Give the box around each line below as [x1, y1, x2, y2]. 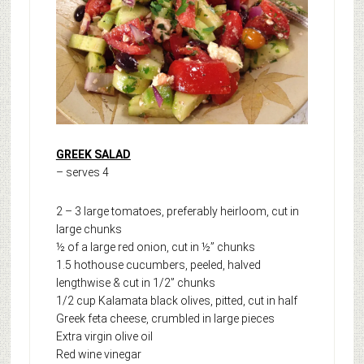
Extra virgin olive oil [55, 330, 153, 344]
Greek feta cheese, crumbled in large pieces [55, 312, 275, 326]
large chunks [55, 223, 122, 236]
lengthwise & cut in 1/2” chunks [55, 276, 215, 290]
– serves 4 [55, 166, 109, 180]
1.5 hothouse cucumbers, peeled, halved [55, 258, 261, 272]
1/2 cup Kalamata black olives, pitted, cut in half [55, 294, 297, 308]
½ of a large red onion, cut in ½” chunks [55, 240, 255, 254]
